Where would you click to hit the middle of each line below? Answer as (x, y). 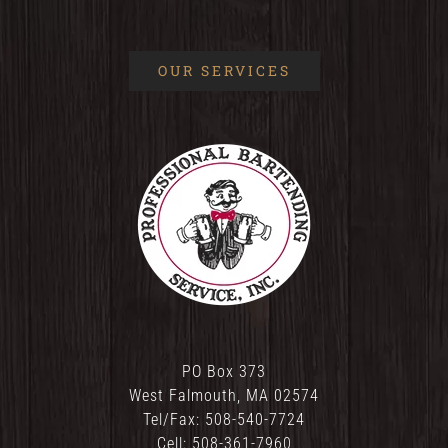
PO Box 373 (224, 371)
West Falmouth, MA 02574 (224, 395)
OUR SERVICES (224, 70)
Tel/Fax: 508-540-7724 (224, 419)
